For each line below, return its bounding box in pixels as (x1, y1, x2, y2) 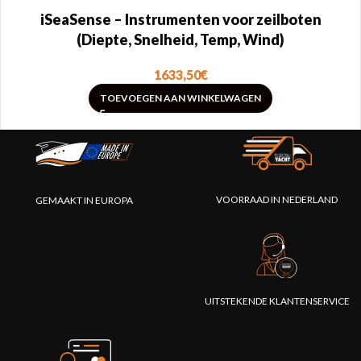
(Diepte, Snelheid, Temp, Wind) (77, 31, 284, 48)
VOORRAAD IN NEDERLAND (216, 193, 338, 205)
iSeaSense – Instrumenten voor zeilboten (39, 10, 322, 28)
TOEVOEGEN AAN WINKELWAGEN (100, 92, 261, 104)
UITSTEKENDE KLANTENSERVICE (204, 295, 350, 308)
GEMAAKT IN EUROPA (35, 194, 133, 206)
